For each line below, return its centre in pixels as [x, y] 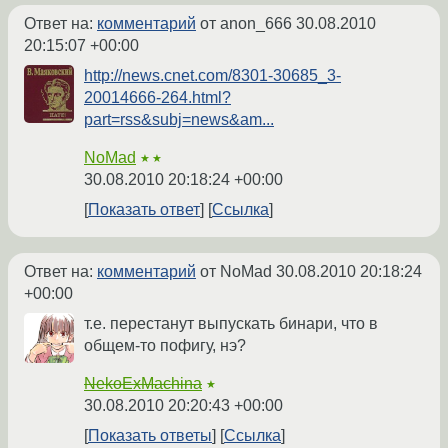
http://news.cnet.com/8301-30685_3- [212, 76]
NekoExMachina [143, 384]
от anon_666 [246, 24]
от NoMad [236, 272]
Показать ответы [150, 436]
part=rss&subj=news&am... [179, 120]
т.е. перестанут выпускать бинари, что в [231, 324]
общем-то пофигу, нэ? [165, 346]
